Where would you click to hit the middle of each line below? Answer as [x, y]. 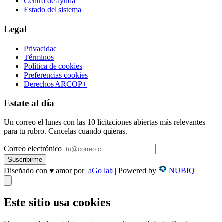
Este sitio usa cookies [57, 202]
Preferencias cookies [56, 75]
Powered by [138, 171]
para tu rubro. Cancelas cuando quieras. [66, 131]
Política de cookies [53, 66]
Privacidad [40, 48]
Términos [39, 57]
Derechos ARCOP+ [55, 84]
